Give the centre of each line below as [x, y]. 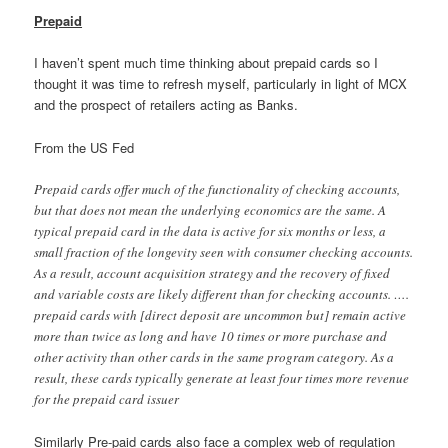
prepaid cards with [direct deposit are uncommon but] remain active [220, 314]
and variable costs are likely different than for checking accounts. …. [222, 293]
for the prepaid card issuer [107, 398]
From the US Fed [84, 147]
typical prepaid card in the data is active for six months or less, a [210, 230]
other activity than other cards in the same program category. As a [214, 356]
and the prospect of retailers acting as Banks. [166, 105]
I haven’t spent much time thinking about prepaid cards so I [206, 63]
